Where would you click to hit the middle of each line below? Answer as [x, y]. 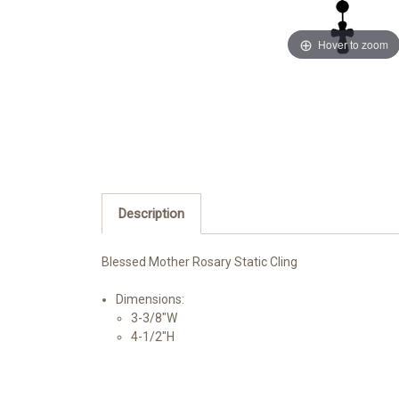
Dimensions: [151, 300]
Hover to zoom [353, 44]
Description [151, 214]
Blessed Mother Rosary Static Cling [199, 262]
